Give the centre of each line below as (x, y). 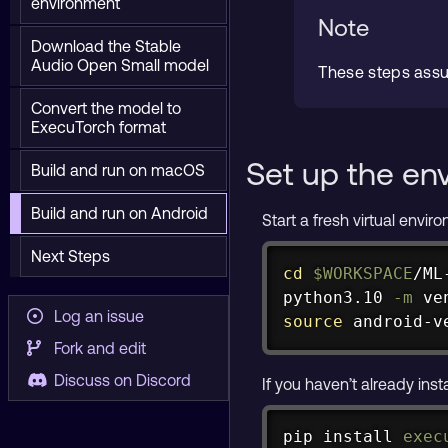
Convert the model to (106, 108)
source (313, 321)
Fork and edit (94, 348)
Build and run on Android (119, 213)
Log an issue (93, 316)
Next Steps (70, 256)
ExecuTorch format (98, 127)
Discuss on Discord (116, 380)
